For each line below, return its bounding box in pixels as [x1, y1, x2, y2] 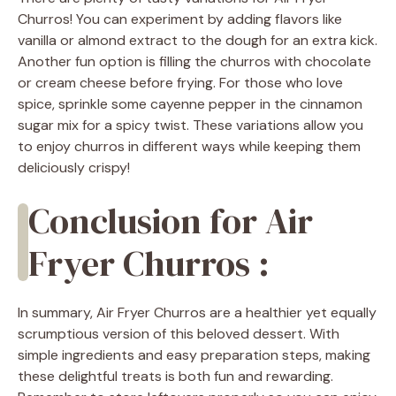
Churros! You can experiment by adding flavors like [18, 10, 342, 29]
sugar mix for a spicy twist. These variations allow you [18, 116, 363, 135]
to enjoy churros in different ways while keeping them [18, 137, 361, 156]
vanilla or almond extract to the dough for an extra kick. [18, 31, 377, 50]
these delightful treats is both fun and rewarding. [18, 367, 333, 386]
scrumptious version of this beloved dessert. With [18, 324, 339, 344]
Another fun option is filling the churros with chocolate [18, 52, 371, 72]
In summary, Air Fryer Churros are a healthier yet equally [18, 303, 377, 323]
